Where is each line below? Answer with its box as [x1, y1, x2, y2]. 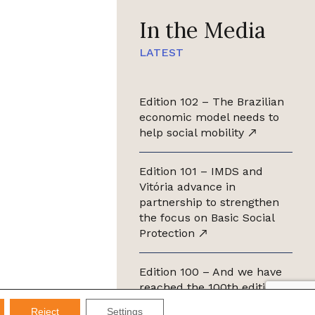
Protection [139, 226, 199, 240]
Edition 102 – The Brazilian [139, 95, 285, 108]
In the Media [139, 16, 266, 44]
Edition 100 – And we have [139, 265, 283, 278]
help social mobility [139, 126, 248, 139]
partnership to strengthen [139, 195, 280, 209]
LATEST [139, 46, 184, 59]
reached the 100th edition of [139, 281, 292, 294]
